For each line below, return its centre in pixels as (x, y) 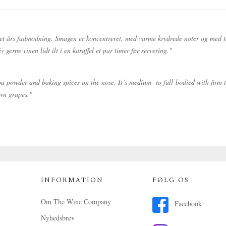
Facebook (187, 204)
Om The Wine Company (76, 202)
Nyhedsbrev (58, 218)
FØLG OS (171, 180)
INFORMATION (72, 180)
